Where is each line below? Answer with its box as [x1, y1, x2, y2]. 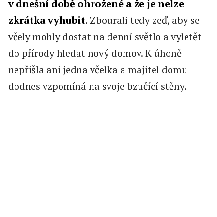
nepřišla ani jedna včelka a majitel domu [8, 63, 187, 77]
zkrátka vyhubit [8, 14, 85, 27]
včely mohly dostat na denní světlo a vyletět [8, 30, 201, 44]
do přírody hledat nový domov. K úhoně [8, 46, 182, 60]
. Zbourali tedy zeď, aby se [85, 14, 200, 27]
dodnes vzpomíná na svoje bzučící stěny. [8, 79, 186, 93]
